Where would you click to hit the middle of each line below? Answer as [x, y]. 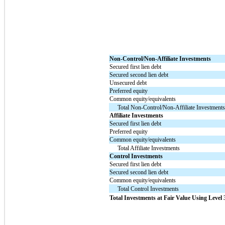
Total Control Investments [148, 189]
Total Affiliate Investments [149, 148]
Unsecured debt [128, 83]
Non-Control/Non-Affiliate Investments [160, 59]
